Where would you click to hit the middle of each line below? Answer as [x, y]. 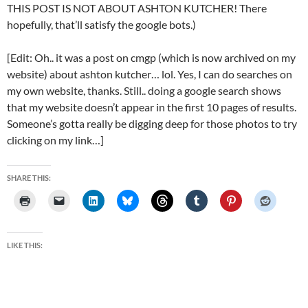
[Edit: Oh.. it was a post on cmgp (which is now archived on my [151, 57]
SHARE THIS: [29, 177]
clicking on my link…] [55, 140]
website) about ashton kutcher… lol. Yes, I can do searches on [150, 74]
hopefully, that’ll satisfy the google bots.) [101, 24]
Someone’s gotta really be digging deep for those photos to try [152, 123]
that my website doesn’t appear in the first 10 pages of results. [152, 107]
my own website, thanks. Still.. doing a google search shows [144, 90]
